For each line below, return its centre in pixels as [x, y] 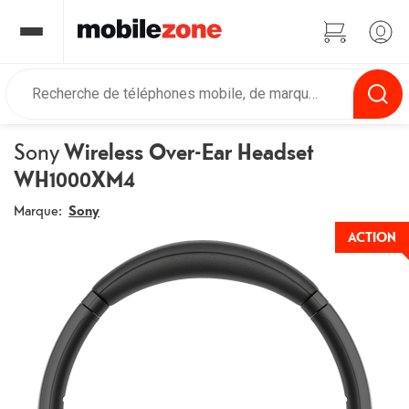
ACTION [372, 236]
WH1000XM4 [75, 179]
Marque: [38, 210]
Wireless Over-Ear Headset [187, 152]
